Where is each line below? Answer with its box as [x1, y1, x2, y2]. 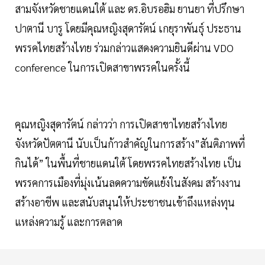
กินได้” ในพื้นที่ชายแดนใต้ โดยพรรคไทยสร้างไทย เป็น [15, 156, 241, 170]
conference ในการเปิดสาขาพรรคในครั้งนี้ [15, 60, 190, 75]
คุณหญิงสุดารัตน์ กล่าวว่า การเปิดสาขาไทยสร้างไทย [15, 117, 227, 131]
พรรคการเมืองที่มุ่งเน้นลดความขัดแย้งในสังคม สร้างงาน [15, 176, 241, 190]
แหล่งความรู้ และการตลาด [15, 215, 125, 229]
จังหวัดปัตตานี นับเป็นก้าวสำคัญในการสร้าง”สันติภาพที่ [15, 137, 245, 151]
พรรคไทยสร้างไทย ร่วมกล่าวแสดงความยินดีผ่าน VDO [15, 41, 234, 55]
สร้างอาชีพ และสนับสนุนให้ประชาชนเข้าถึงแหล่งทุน [15, 195, 235, 209]
